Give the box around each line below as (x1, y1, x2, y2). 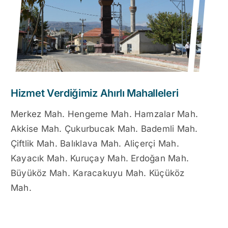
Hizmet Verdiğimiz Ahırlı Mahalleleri (11, 87, 179, 100)
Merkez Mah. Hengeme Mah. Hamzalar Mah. (11, 109, 198, 120)
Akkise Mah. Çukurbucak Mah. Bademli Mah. (11, 124, 198, 134)
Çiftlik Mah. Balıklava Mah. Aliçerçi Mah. (11, 138, 179, 149)
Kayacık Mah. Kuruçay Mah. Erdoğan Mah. (11, 153, 189, 164)
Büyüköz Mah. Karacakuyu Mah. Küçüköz (11, 168, 185, 179)
